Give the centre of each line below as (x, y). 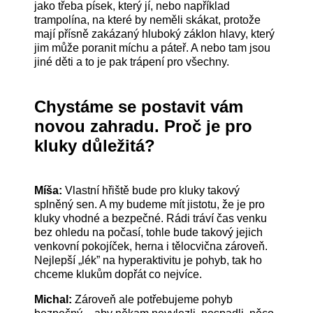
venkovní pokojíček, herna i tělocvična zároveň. (151, 247)
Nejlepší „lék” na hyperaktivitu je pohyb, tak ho (148, 261)
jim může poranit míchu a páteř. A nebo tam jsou (153, 48)
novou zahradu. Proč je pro (144, 126)
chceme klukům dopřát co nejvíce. (118, 275)
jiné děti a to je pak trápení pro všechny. (132, 62)
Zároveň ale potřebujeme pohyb (154, 300)
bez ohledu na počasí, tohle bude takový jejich (149, 233)
